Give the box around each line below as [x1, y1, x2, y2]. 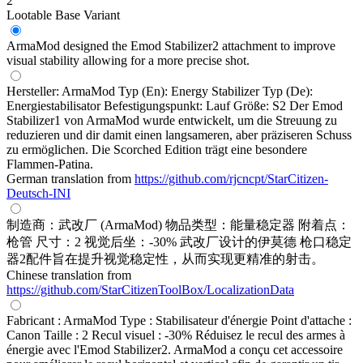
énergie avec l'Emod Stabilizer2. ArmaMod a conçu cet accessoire [6, 342, 343, 357]
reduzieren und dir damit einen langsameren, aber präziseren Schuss [6, 127, 352, 142]
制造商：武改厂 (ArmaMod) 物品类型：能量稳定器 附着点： [6, 217, 350, 232]
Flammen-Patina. [6, 156, 93, 171]
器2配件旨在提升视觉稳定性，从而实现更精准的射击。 [6, 251, 324, 266]
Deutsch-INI [6, 186, 70, 200]
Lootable [6, 7, 52, 22]
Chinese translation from [6, 267, 131, 282]
